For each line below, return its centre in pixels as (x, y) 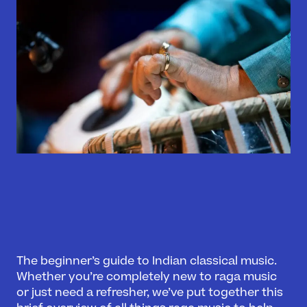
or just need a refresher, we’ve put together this (150, 293)
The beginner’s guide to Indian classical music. (147, 261)
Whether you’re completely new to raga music (147, 277)
